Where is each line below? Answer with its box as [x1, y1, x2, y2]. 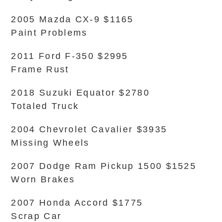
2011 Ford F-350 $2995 [11, 51, 128, 61]
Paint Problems [11, 28, 88, 38]
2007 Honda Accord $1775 [11, 198, 143, 208]
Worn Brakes [11, 174, 75, 184]
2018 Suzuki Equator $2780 [11, 88, 150, 98]
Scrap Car [11, 211, 62, 221]
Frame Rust [11, 64, 69, 74]
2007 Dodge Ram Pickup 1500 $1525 [11, 161, 197, 171]
